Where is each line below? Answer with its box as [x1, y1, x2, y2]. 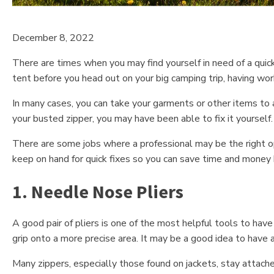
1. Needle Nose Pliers [12, 180, 183, 204]
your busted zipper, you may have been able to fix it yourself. [12, 112, 273, 126]
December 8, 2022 [12, 31, 94, 45]
